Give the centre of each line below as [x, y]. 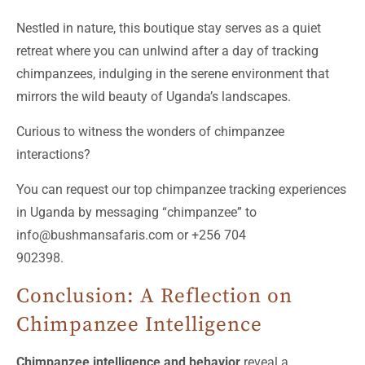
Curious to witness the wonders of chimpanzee [150, 132]
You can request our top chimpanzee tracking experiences [181, 190]
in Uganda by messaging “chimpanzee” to [136, 213]
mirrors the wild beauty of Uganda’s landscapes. [154, 97]
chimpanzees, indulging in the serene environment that [173, 74]
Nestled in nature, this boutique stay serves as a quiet [169, 29]
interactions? [53, 155]
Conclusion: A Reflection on [154, 297]
